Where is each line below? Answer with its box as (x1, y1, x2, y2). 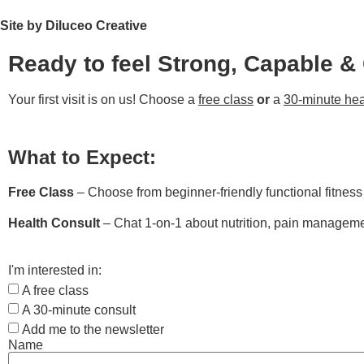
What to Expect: (8, 145, 156, 168)
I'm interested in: (8, 263, 102, 278)
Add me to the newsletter (22, 323, 164, 337)
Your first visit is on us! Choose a (8, 93, 198, 107)
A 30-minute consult (22, 303, 136, 318)
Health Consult (8, 215, 100, 230)
